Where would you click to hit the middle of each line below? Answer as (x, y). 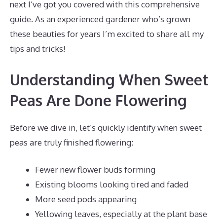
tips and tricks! (37, 49)
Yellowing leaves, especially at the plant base (121, 214)
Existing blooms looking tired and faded (112, 184)
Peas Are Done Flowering (98, 100)
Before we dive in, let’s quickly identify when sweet (106, 127)
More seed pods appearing (86, 199)
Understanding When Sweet (109, 79)
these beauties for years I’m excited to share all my (107, 34)
